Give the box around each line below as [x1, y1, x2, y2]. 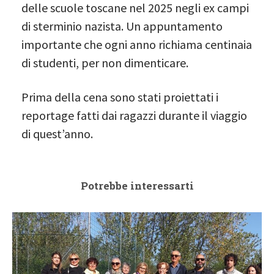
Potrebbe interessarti [80, 178, 194, 193]
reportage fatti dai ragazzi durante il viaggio [21, 107, 247, 123]
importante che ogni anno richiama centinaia [21, 36, 252, 52]
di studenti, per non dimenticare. [21, 54, 188, 70]
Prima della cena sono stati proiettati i [21, 89, 218, 105]
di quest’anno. [21, 125, 93, 141]
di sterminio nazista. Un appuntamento [21, 18, 223, 34]
